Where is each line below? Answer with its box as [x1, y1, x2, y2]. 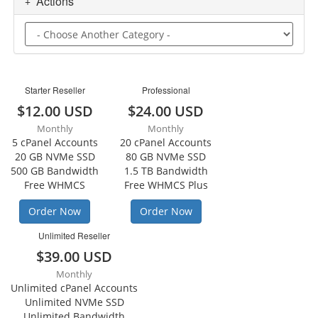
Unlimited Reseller [38, 229, 110, 241]
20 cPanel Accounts [120, 136, 212, 149]
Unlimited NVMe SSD [24, 295, 124, 309]
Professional [141, 84, 190, 96]
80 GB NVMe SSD [126, 150, 206, 163]
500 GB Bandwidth [11, 164, 99, 177]
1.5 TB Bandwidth [124, 164, 208, 177]
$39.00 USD [36, 247, 112, 266]
